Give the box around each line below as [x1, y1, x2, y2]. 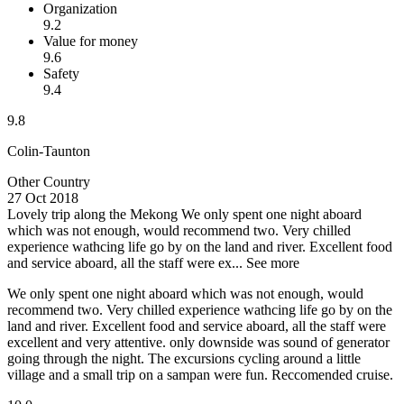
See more [246, 255, 299, 271]
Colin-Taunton [7, 143, 90, 160]
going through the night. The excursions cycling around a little [7, 351, 361, 367]
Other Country [7, 174, 90, 190]
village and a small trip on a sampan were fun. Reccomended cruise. [7, 367, 393, 383]
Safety [43, 66, 79, 82]
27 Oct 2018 [7, 190, 78, 207]
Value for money [43, 33, 138, 50]
